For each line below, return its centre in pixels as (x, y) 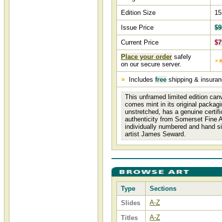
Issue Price (137, 28)
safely (182, 57)
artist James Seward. (155, 134)
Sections (163, 189)
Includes (141, 80)
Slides (131, 203)
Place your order (146, 57)
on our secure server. (151, 64)
